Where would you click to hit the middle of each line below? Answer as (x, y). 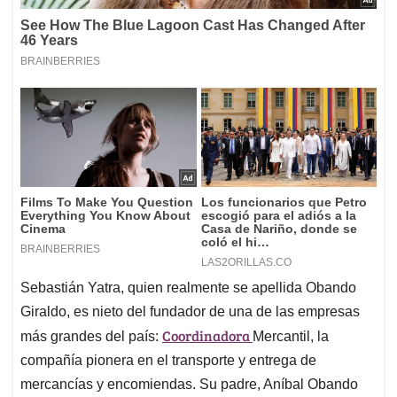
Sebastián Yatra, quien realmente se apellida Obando (188, 288)
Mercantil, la (291, 337)
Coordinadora (207, 336)
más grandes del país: (91, 337)
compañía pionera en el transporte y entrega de (168, 361)
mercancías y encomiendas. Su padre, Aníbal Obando (189, 385)
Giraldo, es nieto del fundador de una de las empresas (190, 312)
